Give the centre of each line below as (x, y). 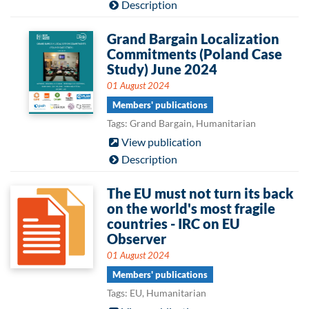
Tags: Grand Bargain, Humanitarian (181, 123)
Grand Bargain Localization (193, 39)
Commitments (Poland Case (195, 54)
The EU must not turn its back (200, 193)
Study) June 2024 (162, 69)
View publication (161, 142)
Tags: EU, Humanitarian (157, 293)
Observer (137, 239)
